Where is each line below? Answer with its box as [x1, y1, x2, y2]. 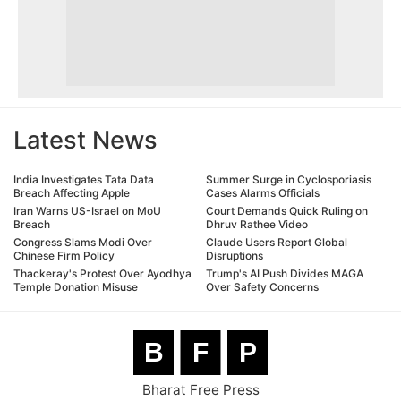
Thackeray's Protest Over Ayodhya [13, 266, 192, 280]
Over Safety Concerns [206, 279, 319, 294]
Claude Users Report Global [206, 235, 347, 249]
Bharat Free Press [141, 380, 260, 398]
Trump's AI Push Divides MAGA [206, 266, 363, 280]
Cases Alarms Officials [206, 185, 320, 200]
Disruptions [206, 248, 263, 262]
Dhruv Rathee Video [206, 217, 308, 231]
